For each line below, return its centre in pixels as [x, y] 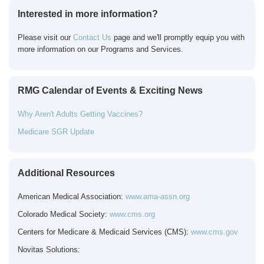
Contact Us [91, 37]
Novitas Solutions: [49, 250]
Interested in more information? [88, 14]
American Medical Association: [72, 197]
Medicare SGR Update [56, 132]
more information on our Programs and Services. [102, 49]
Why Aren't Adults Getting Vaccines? [80, 114]
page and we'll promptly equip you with [178, 37]
